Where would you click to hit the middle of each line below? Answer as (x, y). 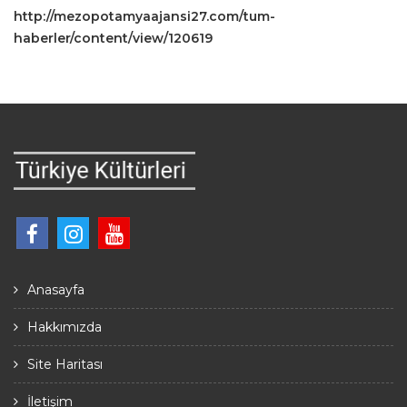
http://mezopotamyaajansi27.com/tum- (144, 17)
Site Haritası (65, 365)
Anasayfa (56, 290)
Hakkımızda (65, 328)
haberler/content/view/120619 (113, 39)
